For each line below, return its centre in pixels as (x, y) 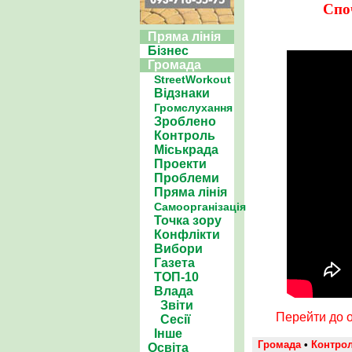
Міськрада (186, 150)
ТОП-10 (176, 277)
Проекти (180, 164)
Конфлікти (187, 235)
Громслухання (193, 108)
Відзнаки (182, 93)
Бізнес (168, 51)
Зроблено (185, 121)
